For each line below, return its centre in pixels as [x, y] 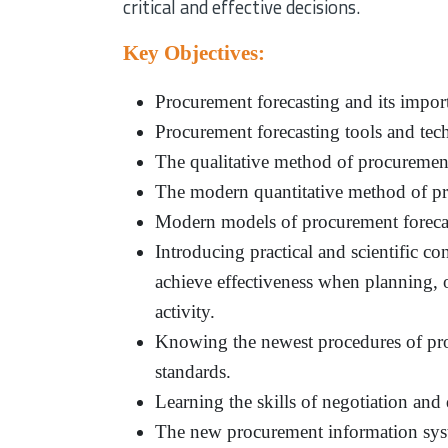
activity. [185, 311]
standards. [193, 371]
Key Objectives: [194, 52]
